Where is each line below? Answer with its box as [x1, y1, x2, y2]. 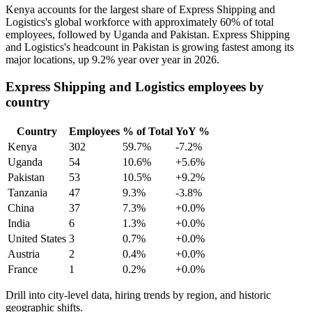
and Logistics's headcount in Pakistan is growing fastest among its [6, 41, 294, 54]
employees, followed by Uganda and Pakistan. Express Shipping [6, 29, 290, 41]
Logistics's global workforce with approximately [6, 16, 220, 29]
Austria [8, 247, 40, 260]
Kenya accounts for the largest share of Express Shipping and [6, 3, 275, 16]
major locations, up [6, 54, 92, 66]
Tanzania [8, 186, 47, 198]
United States [8, 232, 66, 244]
